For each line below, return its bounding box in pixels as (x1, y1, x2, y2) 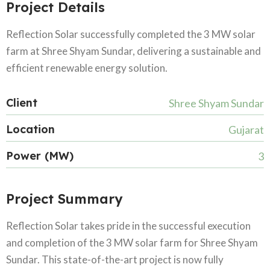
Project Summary (6, 190, 122, 207)
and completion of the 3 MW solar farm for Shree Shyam (6, 236, 258, 249)
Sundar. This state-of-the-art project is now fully (6, 253, 224, 266)
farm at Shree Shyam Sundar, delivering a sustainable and (6, 45, 261, 57)
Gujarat (228, 123, 264, 136)
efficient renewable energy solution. (6, 61, 168, 74)
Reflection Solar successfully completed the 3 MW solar (6, 28, 256, 40)
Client (6, 96, 37, 110)
